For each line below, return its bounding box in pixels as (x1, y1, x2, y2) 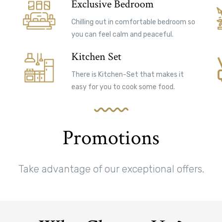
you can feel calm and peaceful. (71, 30, 173, 39)
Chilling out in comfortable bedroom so (71, 17, 195, 26)
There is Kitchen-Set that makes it (71, 70, 184, 79)
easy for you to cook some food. (71, 82, 175, 91)
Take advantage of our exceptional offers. (18, 163, 204, 175)
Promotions (62, 124, 160, 152)
